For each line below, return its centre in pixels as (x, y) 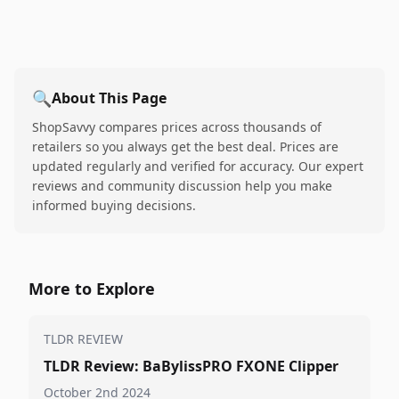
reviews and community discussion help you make (182, 186)
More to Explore (92, 289)
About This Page (109, 98)
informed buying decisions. (114, 205)
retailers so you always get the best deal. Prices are (185, 147)
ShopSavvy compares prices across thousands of (177, 127)
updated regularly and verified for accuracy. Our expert (198, 166)
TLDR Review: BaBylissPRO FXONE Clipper (191, 366)
